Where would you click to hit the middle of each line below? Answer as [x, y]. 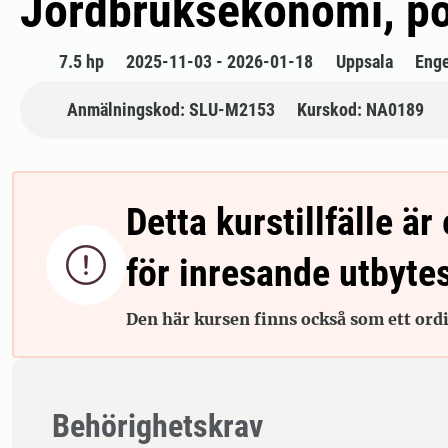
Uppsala [364, 62]
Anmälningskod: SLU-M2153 [170, 110]
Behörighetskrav [157, 426]
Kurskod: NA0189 [360, 110]
